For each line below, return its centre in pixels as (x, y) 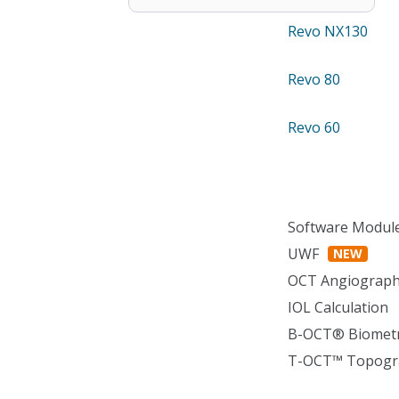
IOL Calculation (338, 307)
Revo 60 (314, 127)
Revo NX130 (328, 31)
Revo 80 (314, 79)
